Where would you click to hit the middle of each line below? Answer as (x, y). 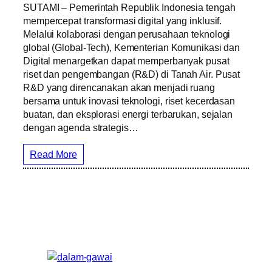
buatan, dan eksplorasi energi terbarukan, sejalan (128, 114)
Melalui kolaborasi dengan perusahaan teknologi (127, 34)
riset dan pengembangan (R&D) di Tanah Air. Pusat (132, 74)
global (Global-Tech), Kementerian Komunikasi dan (132, 47)
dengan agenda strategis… (81, 127)
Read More (54, 154)
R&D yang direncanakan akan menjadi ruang (119, 87)
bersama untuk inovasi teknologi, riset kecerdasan (129, 100)
